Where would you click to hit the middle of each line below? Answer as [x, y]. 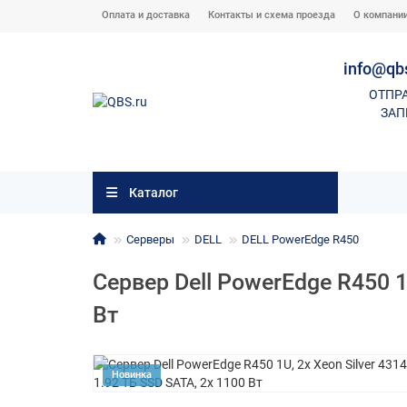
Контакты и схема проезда [272, 15]
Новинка [132, 375]
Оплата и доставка [146, 15]
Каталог [153, 193]
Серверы [150, 240]
